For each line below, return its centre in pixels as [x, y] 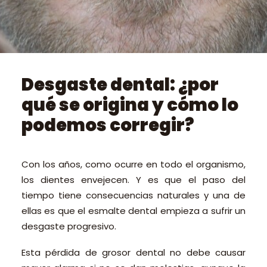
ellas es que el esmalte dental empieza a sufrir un [133, 211]
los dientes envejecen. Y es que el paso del [133, 180]
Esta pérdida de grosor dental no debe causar [133, 252]
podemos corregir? [108, 125]
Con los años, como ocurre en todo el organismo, [133, 164]
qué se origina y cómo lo [130, 105]
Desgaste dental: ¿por [120, 85]
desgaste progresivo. [69, 226]
